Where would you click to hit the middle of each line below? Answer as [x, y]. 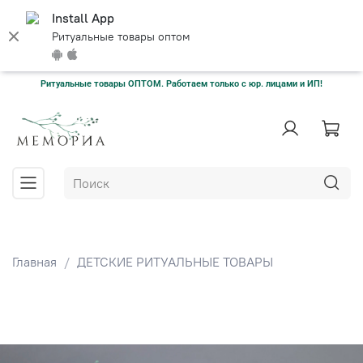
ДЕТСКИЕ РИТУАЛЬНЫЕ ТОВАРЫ [175, 262]
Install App [83, 18]
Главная [34, 262]
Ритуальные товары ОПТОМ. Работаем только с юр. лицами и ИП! [181, 83]
